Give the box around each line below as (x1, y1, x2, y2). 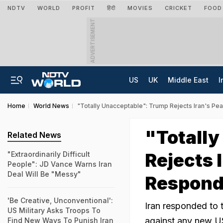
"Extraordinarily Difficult (7, 150, 90, 158)
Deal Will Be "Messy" (7, 170, 81, 178)
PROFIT (72, 4, 95, 11)
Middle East (168, 76, 209, 84)
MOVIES (127, 4, 153, 11)
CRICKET (165, 4, 192, 11)
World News (33, 102, 69, 110)
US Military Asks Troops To (7, 206, 101, 215)
